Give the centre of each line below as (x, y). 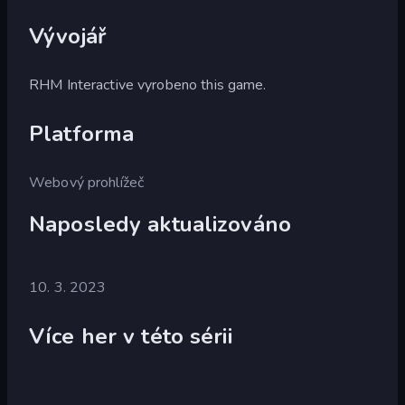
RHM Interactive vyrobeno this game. (148, 85)
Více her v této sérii (131, 336)
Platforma (82, 133)
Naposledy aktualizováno (160, 224)
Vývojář (67, 36)
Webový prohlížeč (87, 182)
